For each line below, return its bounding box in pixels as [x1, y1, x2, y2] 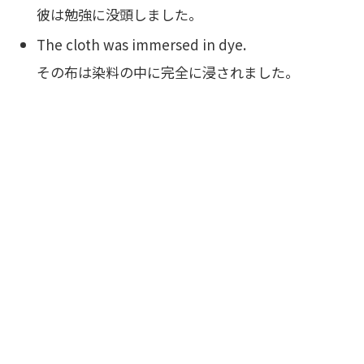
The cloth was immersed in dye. [37, 34, 247, 55]
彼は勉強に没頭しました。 [37, 3, 203, 24]
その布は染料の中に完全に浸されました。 [37, 62, 300, 83]
